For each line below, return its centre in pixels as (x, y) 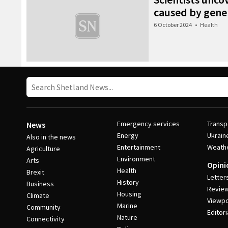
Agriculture (43, 149)
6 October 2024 (173, 25)
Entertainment (138, 147)
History (128, 182)
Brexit (35, 172)
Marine (127, 206)
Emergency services (148, 124)
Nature (127, 217)
